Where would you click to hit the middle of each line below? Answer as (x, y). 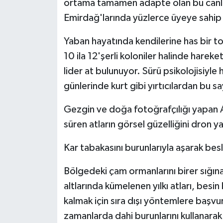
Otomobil (47, 54)
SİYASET (44, 130)
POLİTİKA (47, 79)
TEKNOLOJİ (50, 181)
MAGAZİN (48, 29)
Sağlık (40, 105)
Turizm (41, 206)
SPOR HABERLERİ (61, 156)
